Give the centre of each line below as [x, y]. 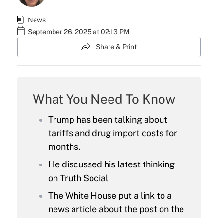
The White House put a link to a [110, 195]
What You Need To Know [104, 99]
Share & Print [116, 47]
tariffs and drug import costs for [112, 133]
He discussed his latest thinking [111, 164]
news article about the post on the [116, 209]
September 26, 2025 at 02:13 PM [78, 32]
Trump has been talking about [108, 119]
